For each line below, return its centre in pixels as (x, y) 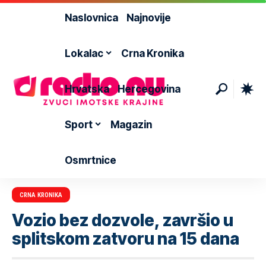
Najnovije (148, 18)
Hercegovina (149, 89)
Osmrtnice (90, 160)
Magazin (131, 124)
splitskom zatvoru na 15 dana (126, 239)
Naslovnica (91, 18)
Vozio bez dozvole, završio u (123, 221)
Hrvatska (87, 89)
